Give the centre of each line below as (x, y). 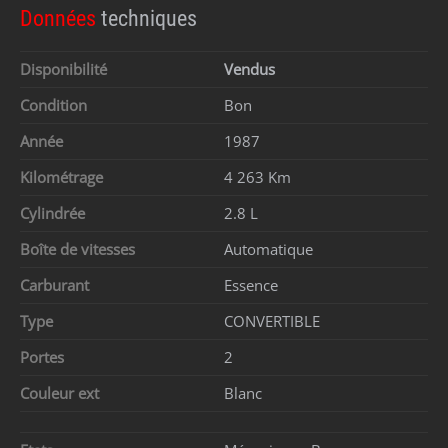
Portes (46, 357)
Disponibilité (67, 69)
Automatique (268, 249)
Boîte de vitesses (81, 249)
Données (60, 19)
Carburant (58, 285)
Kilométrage (65, 177)
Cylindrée (56, 213)
